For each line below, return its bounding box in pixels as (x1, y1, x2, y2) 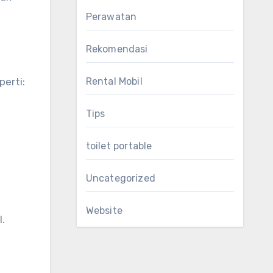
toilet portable (85, 140, 152, 152)
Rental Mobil (85, 76, 143, 87)
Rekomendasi (85, 43, 148, 55)
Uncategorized (85, 172, 156, 184)
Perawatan (85, 11, 137, 23)
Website (85, 205, 122, 216)
